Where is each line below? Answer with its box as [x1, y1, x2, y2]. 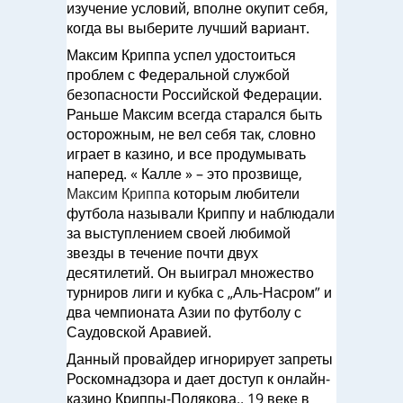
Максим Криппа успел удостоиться [67, 45, 296, 65]
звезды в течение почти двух [67, 243, 258, 263]
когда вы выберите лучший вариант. [67, 18, 309, 38]
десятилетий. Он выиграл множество [67, 263, 314, 282]
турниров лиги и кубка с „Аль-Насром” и [67, 282, 332, 302]
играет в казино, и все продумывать [67, 144, 306, 164]
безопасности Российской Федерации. [67, 85, 322, 104]
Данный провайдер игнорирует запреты [67, 349, 333, 369]
